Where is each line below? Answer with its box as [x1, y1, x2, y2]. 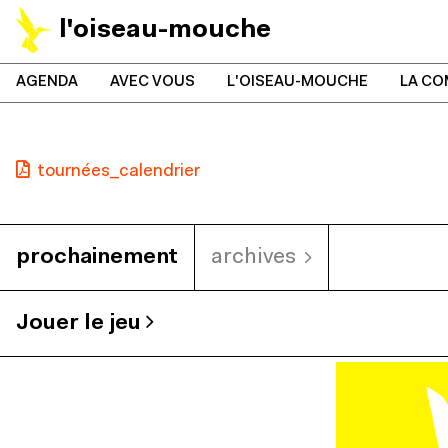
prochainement [16, 246, 178, 270]
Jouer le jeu [16, 312, 146, 336]
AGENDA [16, 75, 78, 90]
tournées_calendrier [38, 163, 200, 181]
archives [211, 246, 296, 270]
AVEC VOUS [110, 75, 195, 90]
